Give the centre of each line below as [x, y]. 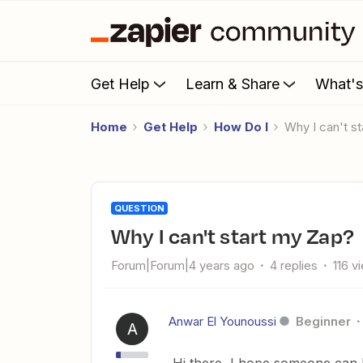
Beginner [323, 321]
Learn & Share [233, 83]
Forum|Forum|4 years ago [183, 265]
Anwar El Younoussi [222, 321]
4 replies [294, 265]
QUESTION [139, 208]
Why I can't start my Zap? [243, 236]
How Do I [241, 127]
